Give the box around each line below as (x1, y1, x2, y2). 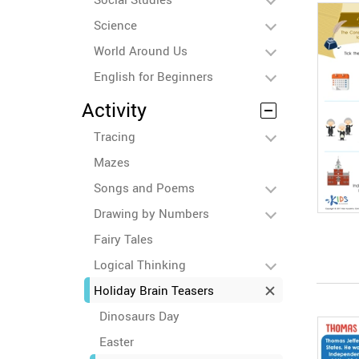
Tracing (94, 128, 135, 144)
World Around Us (94, 42, 188, 58)
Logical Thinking (94, 256, 186, 272)
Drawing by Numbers (94, 205, 209, 221)
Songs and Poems (94, 179, 195, 196)
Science (94, 17, 137, 33)
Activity (82, 97, 147, 123)
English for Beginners (94, 68, 213, 84)
